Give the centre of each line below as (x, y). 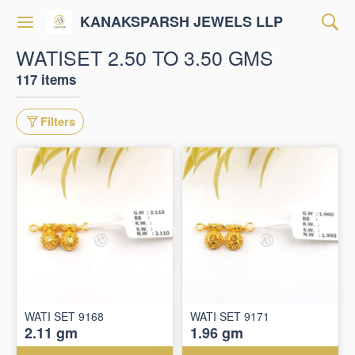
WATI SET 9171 (230, 316)
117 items (46, 79)
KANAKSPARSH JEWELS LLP (182, 21)
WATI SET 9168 (64, 316)
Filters (58, 121)
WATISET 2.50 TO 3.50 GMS (145, 57)
